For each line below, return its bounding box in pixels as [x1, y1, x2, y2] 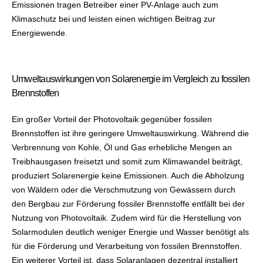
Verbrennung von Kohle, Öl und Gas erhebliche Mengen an [12, 142, 232, 152]
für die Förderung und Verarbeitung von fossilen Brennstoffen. [12, 241, 242, 251]
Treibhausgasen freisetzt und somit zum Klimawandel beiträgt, [12, 156, 242, 166]
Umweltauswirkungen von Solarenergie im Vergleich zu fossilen [12, 73, 250, 84]
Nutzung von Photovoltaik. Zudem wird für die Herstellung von [12, 213, 241, 222]
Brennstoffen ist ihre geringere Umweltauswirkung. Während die [12, 128, 249, 138]
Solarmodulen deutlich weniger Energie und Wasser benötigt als [12, 227, 249, 237]
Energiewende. [12, 28, 68, 38]
